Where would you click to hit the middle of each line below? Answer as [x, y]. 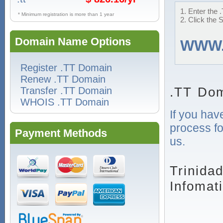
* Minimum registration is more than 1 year [66, 14]
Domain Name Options [73, 42]
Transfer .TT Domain [66, 91]
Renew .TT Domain [63, 79]
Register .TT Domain [66, 68]
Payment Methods [61, 133]
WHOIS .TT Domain [65, 102]
